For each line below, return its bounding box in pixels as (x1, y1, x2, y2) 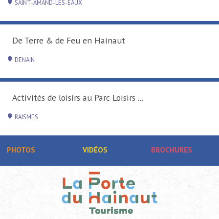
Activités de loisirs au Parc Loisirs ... (17, 92, 143, 104)
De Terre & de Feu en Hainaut (18, 35, 125, 46)
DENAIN (15, 56, 35, 64)
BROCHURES (151, 145, 192, 155)
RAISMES (15, 113, 38, 121)
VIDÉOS (82, 145, 108, 155)
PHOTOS (7, 145, 36, 155)
